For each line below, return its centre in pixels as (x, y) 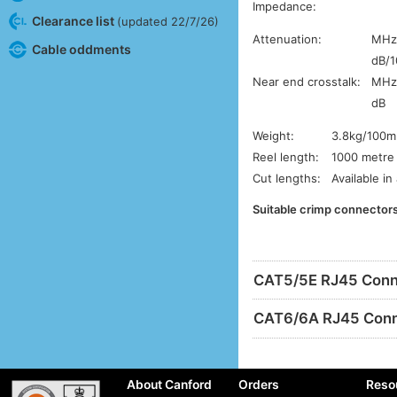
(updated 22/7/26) (167, 21)
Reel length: (286, 157)
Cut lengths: (287, 179)
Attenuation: (288, 39)
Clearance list (74, 20)
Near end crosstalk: (307, 82)
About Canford (169, 384)
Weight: (274, 136)
